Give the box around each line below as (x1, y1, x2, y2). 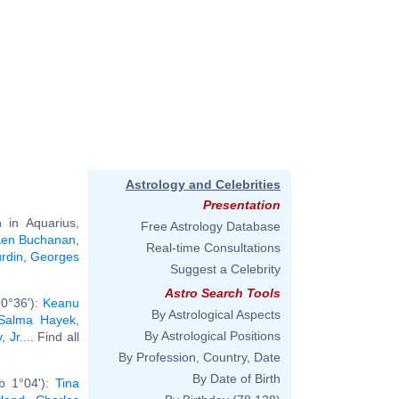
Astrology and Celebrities (126, 177, 281, 191)
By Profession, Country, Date (118, 350, 281, 364)
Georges (30, 248, 80, 264)
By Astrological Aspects (151, 307, 281, 322)
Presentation (203, 198, 281, 212)
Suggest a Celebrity (170, 262, 281, 276)
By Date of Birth (192, 371, 281, 386)
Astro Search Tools (165, 286, 281, 300)
